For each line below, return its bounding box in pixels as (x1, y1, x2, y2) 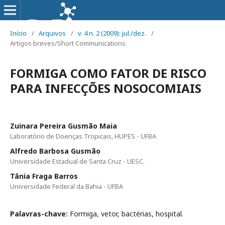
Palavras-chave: (10, 209, 70, 218)
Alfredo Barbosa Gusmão (10, 146, 100, 156)
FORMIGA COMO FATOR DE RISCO (10, 65, 206, 81)
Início (10, 29, 27, 38)
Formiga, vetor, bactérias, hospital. (70, 209, 183, 218)
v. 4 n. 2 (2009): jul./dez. (78, 29, 146, 38)
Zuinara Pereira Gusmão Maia (10, 121, 117, 131)
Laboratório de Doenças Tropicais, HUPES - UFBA (10, 132, 156, 141)
